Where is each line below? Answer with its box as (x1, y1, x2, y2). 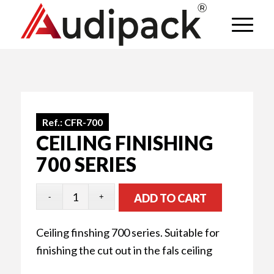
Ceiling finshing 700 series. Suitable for (35, 226, 220, 239)
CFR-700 (64, 116, 103, 128)
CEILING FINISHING (35, 131, 213, 155)
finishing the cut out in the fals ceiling (35, 243, 212, 257)
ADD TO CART (133, 191, 207, 205)
